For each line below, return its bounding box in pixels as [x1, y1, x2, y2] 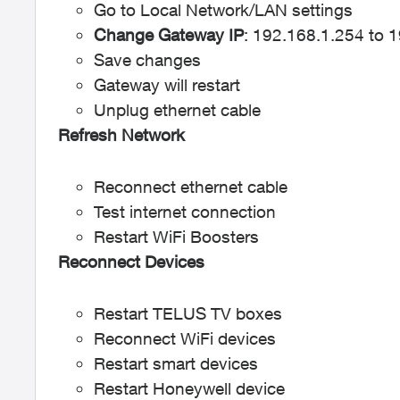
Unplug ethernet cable [94, 100, 261, 120]
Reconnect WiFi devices [94, 329, 276, 348]
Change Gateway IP [94, 25, 244, 45]
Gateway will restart [94, 75, 240, 95]
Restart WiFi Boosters [94, 227, 259, 246]
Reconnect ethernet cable [94, 177, 287, 196]
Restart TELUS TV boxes [94, 304, 282, 323]
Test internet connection [94, 202, 276, 221]
